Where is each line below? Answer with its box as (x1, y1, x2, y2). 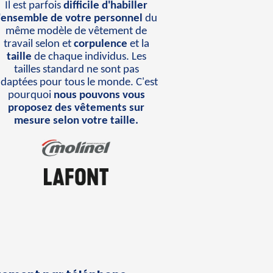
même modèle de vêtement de (5, 25, 147, 37)
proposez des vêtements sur (8, 102, 145, 114)
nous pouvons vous (53, 89, 145, 101)
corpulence (73, 38, 127, 50)
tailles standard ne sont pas (13, 63, 139, 76)
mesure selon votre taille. (14, 115, 139, 127)
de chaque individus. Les (31, 51, 146, 63)
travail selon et (3, 38, 74, 50)
